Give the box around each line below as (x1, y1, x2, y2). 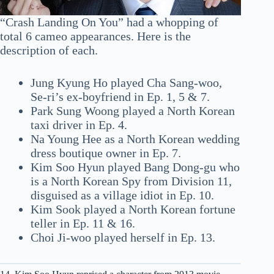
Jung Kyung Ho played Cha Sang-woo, (31, 76, 222, 90)
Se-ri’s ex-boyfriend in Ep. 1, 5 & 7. (31, 90, 210, 104)
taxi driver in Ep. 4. (31, 118, 127, 132)
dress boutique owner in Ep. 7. (31, 146, 181, 160)
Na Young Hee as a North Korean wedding (31, 132, 240, 146)
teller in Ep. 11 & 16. (31, 217, 135, 231)
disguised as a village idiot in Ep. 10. (31, 188, 214, 202)
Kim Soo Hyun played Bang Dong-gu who (31, 160, 240, 174)
